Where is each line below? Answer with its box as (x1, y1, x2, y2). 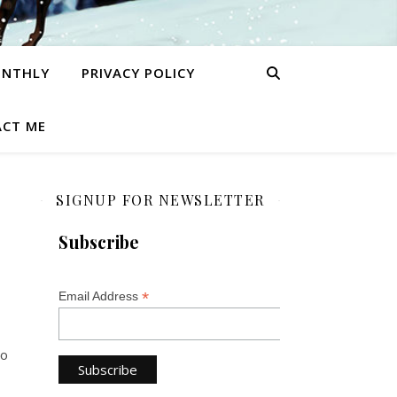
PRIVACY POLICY (81, 64, 195, 82)
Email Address (58, 289, 142, 303)
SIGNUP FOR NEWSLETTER (56, 191, 265, 209)
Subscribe (58, 230, 139, 253)
